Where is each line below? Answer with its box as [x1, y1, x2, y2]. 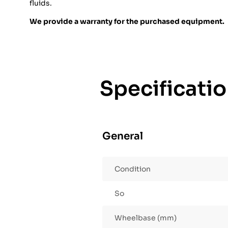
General [102, 130, 143, 143]
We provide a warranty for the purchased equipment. [30, 17, 224, 26]
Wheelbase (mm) [115, 213, 177, 223]
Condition [115, 164, 151, 174]
